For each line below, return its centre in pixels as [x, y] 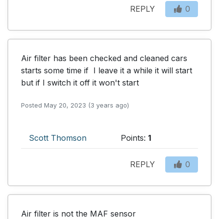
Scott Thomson [58, 138]
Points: [134, 138]
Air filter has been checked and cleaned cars [104, 58]
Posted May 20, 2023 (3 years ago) [75, 105]
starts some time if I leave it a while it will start [107, 70]
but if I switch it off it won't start [80, 82]
